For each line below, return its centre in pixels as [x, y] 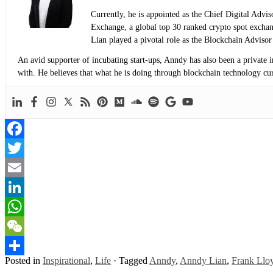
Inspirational [66, 260]
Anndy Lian [203, 260]
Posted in [24, 260]
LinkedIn [23, 206]
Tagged [134, 260]
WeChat [20, 245]
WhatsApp [26, 225]
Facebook [24, 147]
